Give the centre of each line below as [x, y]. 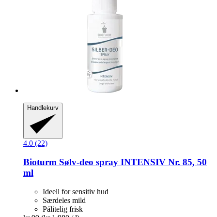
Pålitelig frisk [63, 209]
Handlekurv [43, 108]
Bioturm [40, 162]
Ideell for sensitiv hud [76, 191]
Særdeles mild [64, 200]
